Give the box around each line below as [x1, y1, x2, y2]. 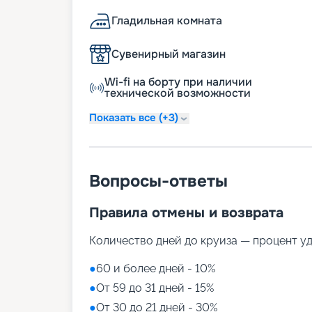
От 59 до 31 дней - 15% [96, 281, 214, 295]
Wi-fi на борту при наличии [104, 74, 253, 89]
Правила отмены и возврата [89, 203, 283, 221]
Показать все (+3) [89, 111, 178, 125]
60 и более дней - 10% [96, 261, 215, 275]
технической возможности [104, 85, 251, 100]
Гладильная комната [111, 13, 222, 28]
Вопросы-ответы [89, 170, 228, 192]
